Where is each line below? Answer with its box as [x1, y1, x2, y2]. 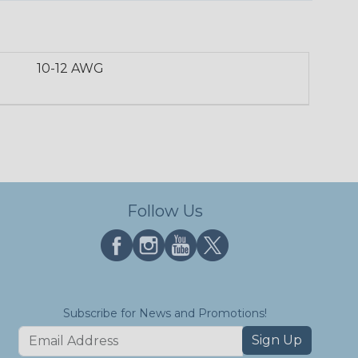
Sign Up [252, 332, 302, 348]
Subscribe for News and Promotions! [62, 306, 267, 321]
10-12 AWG [36, 61, 104, 77]
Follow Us [126, 201, 203, 221]
